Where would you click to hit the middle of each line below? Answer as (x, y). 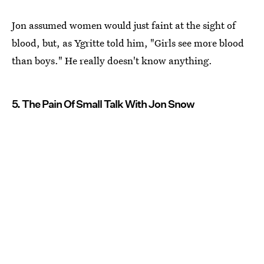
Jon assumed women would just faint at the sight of (124, 25)
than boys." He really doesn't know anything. (112, 60)
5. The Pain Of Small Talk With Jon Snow (103, 104)
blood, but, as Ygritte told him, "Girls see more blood (128, 42)
